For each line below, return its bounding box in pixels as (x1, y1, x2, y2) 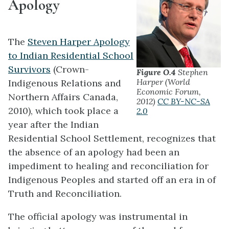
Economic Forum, (136, 86, 201, 97)
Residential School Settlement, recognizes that (8, 132, 216, 145)
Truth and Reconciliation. (8, 188, 122, 200)
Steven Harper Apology (28, 36, 130, 48)
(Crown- (51, 63, 89, 76)
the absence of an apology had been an (8, 146, 179, 158)
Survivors (8, 63, 51, 76)
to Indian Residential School (8, 50, 133, 62)
